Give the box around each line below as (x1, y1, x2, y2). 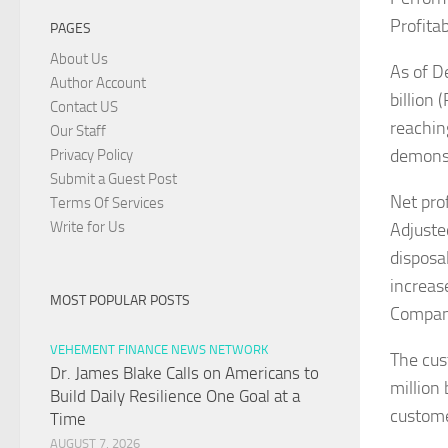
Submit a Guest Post (50, 170, 177, 189)
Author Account (50, 74, 146, 93)
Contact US (50, 98, 118, 117)
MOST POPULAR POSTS (50, 292, 190, 310)
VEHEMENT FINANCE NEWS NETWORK (50, 342, 268, 358)
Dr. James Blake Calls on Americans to (50, 363, 319, 384)
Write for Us (50, 218, 125, 237)
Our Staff (50, 122, 106, 141)
